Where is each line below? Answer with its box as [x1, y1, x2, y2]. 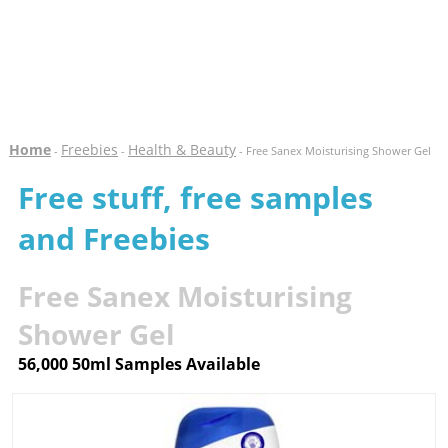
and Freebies [17, 218, 210, 259]
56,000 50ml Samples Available [17, 353, 260, 375]
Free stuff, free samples [17, 177, 373, 218]
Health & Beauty [127, 140, 236, 159]
